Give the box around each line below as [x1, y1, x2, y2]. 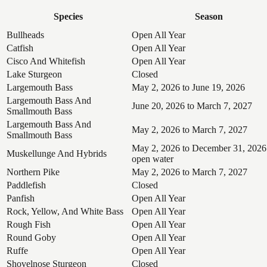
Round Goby [7, 232, 56, 243]
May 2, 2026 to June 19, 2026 [132, 82, 245, 92]
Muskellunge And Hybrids [7, 148, 107, 159]
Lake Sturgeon [7, 69, 62, 79]
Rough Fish [7, 219, 51, 229]
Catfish [7, 42, 33, 53]
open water [132, 153, 173, 164]
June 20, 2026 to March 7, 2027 [132, 100, 252, 111]
